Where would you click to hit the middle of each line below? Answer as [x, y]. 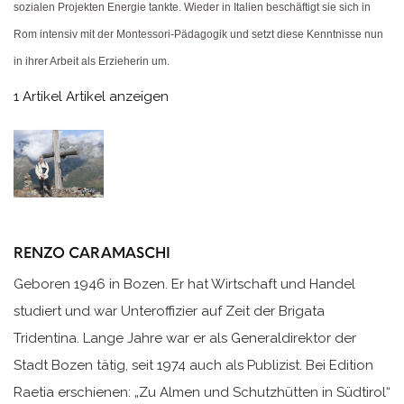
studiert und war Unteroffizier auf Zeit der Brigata [169, 311]
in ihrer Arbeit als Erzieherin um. [92, 62]
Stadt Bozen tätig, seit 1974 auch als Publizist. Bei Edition [193, 365]
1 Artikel [38, 97]
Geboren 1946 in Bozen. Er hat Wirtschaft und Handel [184, 284]
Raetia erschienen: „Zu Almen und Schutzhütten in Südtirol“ [202, 392]
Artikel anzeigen [117, 97]
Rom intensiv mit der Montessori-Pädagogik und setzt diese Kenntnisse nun [198, 35]
